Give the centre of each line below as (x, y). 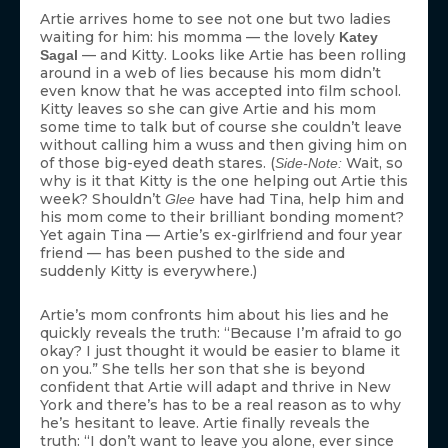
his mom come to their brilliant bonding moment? (222, 216)
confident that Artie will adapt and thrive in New (215, 386)
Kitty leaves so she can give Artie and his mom (208, 108)
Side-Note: (308, 162)
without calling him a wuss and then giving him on (223, 144)
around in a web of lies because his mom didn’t (210, 72)
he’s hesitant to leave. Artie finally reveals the (205, 422)
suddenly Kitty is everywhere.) (148, 270)
